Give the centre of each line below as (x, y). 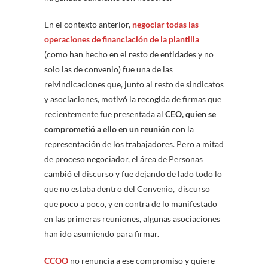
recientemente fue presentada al (105, 114)
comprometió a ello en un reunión (107, 129)
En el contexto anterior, (88, 25)
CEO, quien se (191, 114)
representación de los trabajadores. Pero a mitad (134, 144)
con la (182, 129)
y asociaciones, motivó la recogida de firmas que (133, 99)
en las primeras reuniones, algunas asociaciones (132, 219)
